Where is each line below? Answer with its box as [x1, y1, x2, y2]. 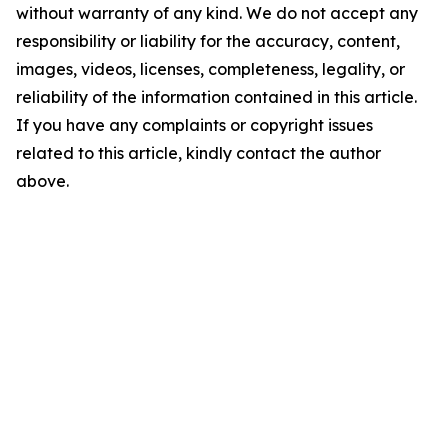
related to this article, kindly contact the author [16, 143, 381, 163]
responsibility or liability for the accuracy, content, [16, 31, 400, 51]
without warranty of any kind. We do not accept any [16, 3, 418, 23]
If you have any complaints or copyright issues [16, 115, 373, 135]
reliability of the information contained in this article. [16, 87, 417, 107]
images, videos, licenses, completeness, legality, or [16, 59, 405, 79]
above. [16, 171, 69, 191]
